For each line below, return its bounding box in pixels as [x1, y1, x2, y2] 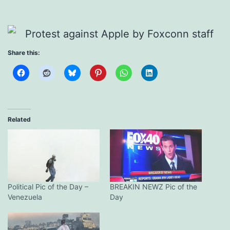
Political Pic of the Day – [8, 182, 88, 191]
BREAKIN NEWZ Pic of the [110, 182, 197, 191]
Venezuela [8, 192, 42, 201]
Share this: [8, 48, 40, 56]
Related [8, 115, 31, 123]
